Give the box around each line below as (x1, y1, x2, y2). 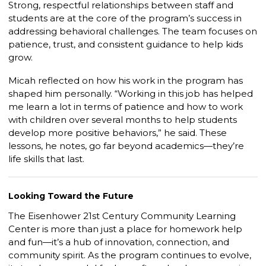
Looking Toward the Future (8, 191, 134, 202)
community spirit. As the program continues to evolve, (8, 249, 251, 261)
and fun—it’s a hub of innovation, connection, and (8, 236, 229, 248)
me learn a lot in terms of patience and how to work (8, 101, 243, 113)
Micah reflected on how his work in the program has (8, 75, 243, 87)
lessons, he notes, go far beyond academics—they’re (8, 140, 244, 152)
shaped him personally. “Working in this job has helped (8, 88, 253, 100)
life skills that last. (8, 153, 84, 165)
